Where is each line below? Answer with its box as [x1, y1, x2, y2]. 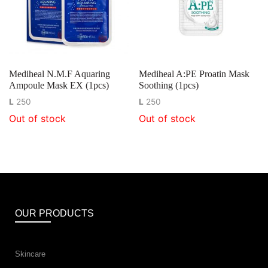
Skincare [15, 249, 45, 259]
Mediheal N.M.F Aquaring [9, 68, 110, 79]
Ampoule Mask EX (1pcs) [9, 80, 109, 90]
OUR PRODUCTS [15, 208, 94, 219]
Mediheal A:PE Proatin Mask [139, 68, 250, 79]
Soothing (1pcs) [139, 80, 199, 90]
